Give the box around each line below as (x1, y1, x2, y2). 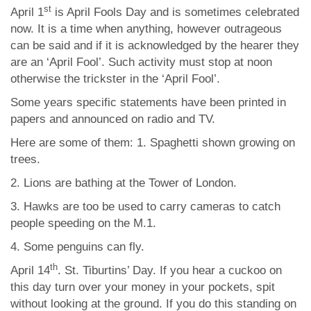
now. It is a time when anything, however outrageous (10, 22, 282, 35)
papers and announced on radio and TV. (10, 112, 215, 126)
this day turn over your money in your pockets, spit (10, 280, 275, 294)
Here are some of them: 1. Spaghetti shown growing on (10, 136, 295, 149)
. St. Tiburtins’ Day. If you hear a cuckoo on (58, 264, 282, 277)
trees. (10, 153, 40, 166)
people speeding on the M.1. (10, 217, 156, 230)
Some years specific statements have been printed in (10, 96, 286, 109)
